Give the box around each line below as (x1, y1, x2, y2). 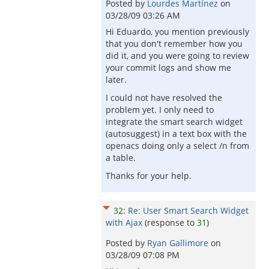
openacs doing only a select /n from (106, 140, 249, 151)
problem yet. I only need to (106, 104, 214, 115)
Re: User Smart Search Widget (128, 205, 249, 216)
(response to (145, 217, 197, 228)
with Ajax (106, 217, 142, 228)
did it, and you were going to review (106, 50, 249, 61)
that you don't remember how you (106, 38, 243, 49)
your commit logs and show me (106, 62, 231, 73)
